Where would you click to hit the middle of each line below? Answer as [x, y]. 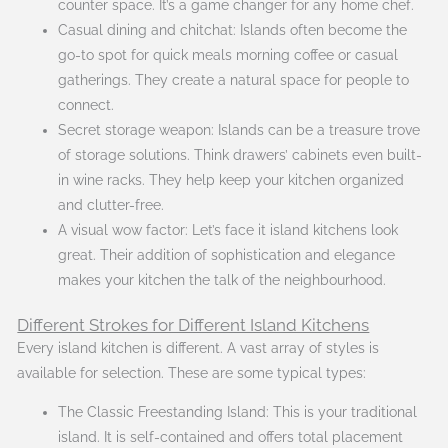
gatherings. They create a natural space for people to [234, 80]
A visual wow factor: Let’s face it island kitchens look [228, 230]
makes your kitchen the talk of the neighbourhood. [222, 280]
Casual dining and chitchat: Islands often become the [233, 30]
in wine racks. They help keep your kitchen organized [231, 180]
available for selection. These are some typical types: [192, 372]
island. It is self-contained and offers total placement [231, 436]
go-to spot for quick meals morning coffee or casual [228, 55]
